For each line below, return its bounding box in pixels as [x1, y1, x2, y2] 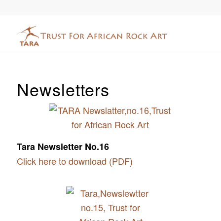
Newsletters [16, 77, 110, 101]
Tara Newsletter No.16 [16, 140, 109, 153]
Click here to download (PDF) [16, 154, 133, 168]
